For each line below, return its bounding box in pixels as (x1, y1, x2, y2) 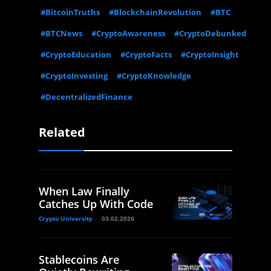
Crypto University (39, 214, 93, 223)
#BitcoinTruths (41, 7, 100, 18)
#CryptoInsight (181, 49, 239, 60)
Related (39, 124, 85, 141)
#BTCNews (41, 28, 82, 39)
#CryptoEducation (41, 49, 111, 60)
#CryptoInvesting (41, 70, 108, 82)
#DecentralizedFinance (41, 91, 132, 103)
